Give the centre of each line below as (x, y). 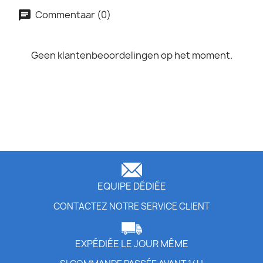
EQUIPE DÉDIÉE (131, 186)
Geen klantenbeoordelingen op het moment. (131, 55)
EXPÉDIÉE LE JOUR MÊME (131, 243)
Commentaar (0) (72, 14)
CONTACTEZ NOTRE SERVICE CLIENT (131, 206)
